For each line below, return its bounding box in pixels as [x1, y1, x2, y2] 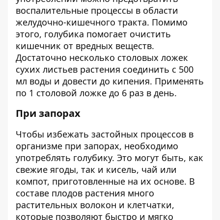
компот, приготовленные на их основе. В [16, 175, 195, 187]
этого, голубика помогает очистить [16, 28, 171, 40]
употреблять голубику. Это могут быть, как [16, 152, 203, 164]
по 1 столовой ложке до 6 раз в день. [16, 87, 177, 99]
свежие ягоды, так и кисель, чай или [16, 164, 177, 175]
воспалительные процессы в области [16, 4, 178, 16]
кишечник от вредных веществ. [16, 40, 154, 52]
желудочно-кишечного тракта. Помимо [16, 16, 188, 28]
